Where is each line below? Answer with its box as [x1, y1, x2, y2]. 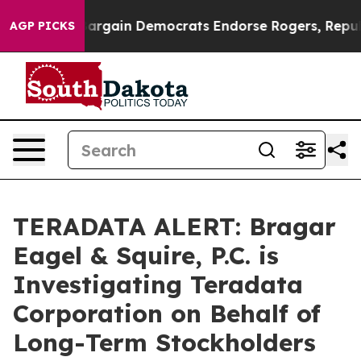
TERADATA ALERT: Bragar [13, 211, 336, 242]
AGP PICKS [10, 19, 75, 33]
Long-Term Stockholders [13, 327, 316, 358]
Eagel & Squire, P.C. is [13, 240, 279, 271]
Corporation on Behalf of [13, 298, 321, 329]
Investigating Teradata [13, 269, 303, 300]
